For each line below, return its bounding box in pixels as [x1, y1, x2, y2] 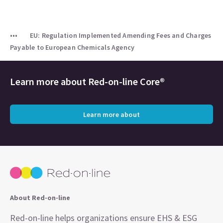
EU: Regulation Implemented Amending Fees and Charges [30, 31, 212, 40]
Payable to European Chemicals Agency [10, 43, 135, 52]
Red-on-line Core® [88, 75, 165, 88]
